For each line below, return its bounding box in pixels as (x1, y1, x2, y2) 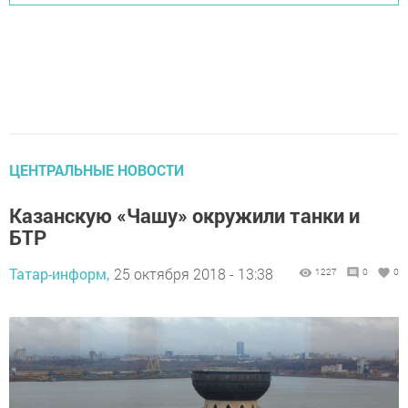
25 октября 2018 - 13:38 (114, 264, 273, 284)
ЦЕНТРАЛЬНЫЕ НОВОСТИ (9, 160, 184, 180)
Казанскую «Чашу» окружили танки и (9, 202, 360, 229)
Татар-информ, (9, 264, 109, 284)
